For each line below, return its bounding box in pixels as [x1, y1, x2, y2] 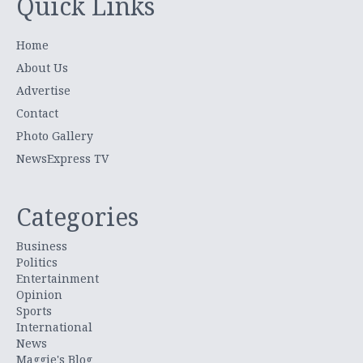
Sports [16, 302, 52, 318]
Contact [16, 105, 58, 121]
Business [16, 237, 67, 254]
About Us [16, 59, 68, 75]
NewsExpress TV [16, 150, 109, 166]
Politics [16, 254, 58, 270]
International [16, 318, 92, 335]
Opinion [16, 286, 62, 302]
